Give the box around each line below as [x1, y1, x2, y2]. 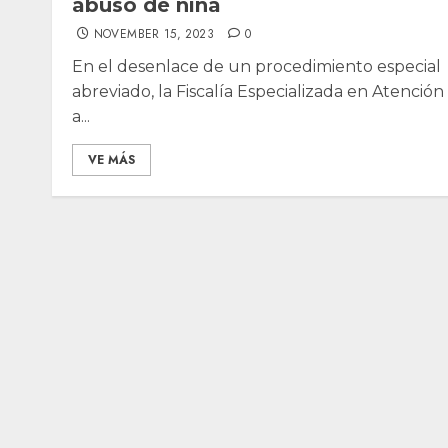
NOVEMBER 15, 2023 [93, 25, 214, 44]
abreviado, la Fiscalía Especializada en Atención [72, 82, 444, 102]
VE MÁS [88, 151, 135, 170]
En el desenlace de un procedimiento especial [72, 57, 441, 77]
